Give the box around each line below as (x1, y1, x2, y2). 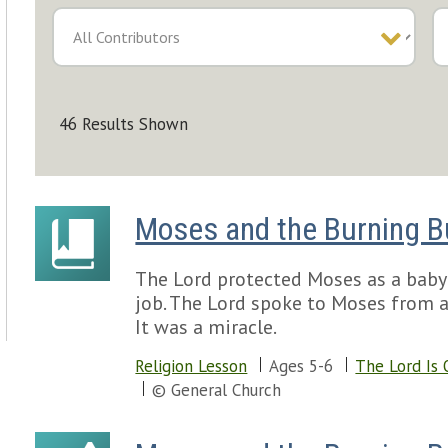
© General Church (152, 379, 282, 401)
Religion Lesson (135, 355, 248, 377)
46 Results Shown (59, 113, 189, 135)
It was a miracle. (135, 314, 278, 340)
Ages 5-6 (269, 355, 334, 377)
